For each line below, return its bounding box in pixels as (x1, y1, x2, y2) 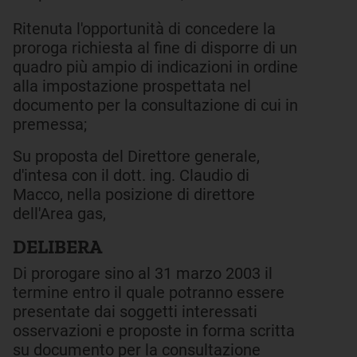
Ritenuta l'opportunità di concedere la (13, 19, 276, 38)
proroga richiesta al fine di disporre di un (13, 38, 297, 57)
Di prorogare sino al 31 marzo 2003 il (13, 264, 273, 283)
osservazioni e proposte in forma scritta (13, 321, 295, 340)
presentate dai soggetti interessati (13, 302, 257, 321)
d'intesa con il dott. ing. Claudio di (13, 166, 249, 185)
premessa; (13, 115, 87, 134)
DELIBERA (13, 235, 102, 258)
